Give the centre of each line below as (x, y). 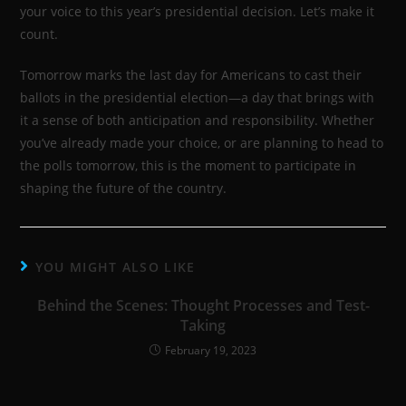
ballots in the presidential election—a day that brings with (198, 98)
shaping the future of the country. (126, 188)
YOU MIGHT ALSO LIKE (115, 267)
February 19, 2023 (211, 351)
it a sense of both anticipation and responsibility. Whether (198, 121)
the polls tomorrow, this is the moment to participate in (188, 166)
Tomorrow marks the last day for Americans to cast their (191, 75)
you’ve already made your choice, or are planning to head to (202, 143)
